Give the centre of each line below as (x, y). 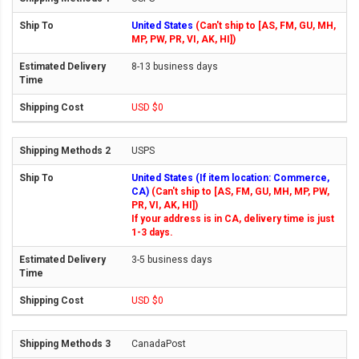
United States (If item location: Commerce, (230, 178)
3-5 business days (172, 260)
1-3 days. (152, 233)
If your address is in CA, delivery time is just (233, 219)
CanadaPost (159, 344)
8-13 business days (175, 67)
